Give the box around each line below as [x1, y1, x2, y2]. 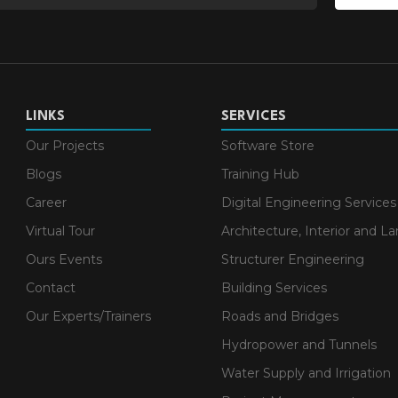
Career [26, 194, 67, 211]
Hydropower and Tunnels [220, 336, 377, 353]
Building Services [220, 279, 327, 296]
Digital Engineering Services [220, 194, 396, 211]
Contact [26, 279, 76, 296]
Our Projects [26, 137, 104, 154]
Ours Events [26, 251, 102, 267]
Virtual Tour [26, 222, 95, 239]
